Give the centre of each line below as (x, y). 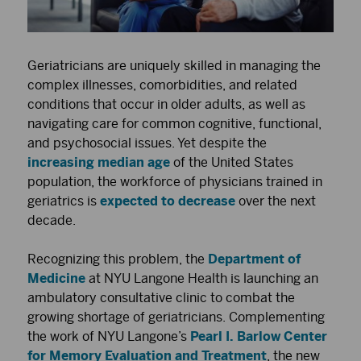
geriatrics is (64, 201)
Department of (254, 259)
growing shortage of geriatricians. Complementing (176, 317)
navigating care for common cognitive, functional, (174, 123)
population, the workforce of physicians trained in (175, 181)
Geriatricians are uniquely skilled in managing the (174, 65)
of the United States (232, 162)
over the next (276, 201)
